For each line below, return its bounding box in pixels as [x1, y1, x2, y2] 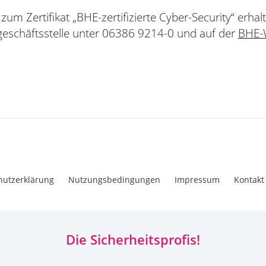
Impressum [175, 174, 220, 185]
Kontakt [234, 174, 264, 185]
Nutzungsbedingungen [68, 174, 160, 185]
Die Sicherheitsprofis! [66, 230, 200, 248]
